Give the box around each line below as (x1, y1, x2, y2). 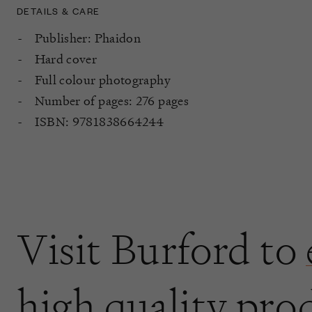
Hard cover (34, 50, 97, 67)
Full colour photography (34, 71, 171, 88)
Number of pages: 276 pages (34, 92, 189, 109)
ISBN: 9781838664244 (34, 113, 164, 130)
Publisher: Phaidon (34, 29, 141, 46)
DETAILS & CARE (17, 3, 100, 17)
